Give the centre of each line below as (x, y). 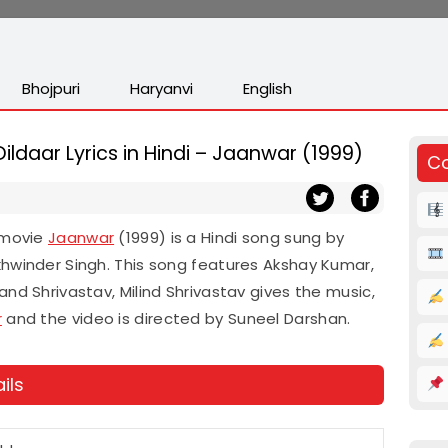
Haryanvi (161, 88)
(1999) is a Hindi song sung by (229, 237)
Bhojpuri (51, 88)
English (267, 88)
